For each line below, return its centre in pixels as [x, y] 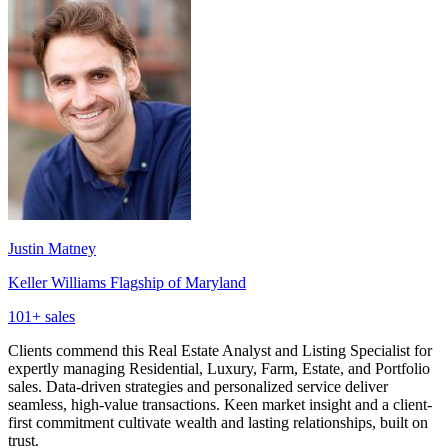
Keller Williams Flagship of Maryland [127, 282]
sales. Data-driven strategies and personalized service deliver [198, 386]
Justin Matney [52, 248]
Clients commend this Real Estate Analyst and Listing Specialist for [220, 350]
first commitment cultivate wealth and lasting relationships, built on [218, 422]
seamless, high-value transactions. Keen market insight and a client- [220, 404]
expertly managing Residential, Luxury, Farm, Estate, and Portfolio [219, 368]
